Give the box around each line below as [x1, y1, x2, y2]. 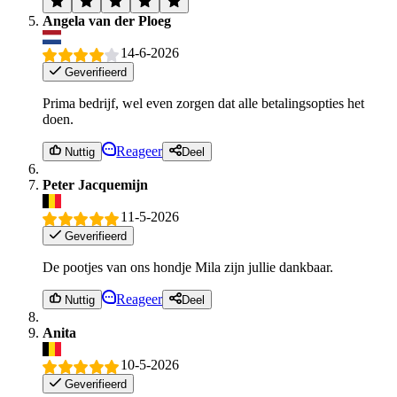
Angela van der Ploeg [43, 13, 171, 29]
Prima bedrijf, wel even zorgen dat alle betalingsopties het [43, 96, 364, 112]
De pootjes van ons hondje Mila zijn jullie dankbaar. [43, 260, 333, 275]
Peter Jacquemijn [43, 177, 148, 193]
